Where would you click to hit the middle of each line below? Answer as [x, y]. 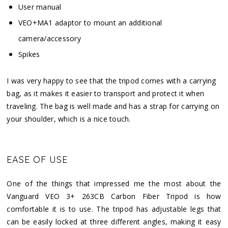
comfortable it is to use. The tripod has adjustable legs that [114, 209]
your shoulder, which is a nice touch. [69, 119]
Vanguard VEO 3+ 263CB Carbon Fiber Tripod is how [114, 196]
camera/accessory [49, 38]
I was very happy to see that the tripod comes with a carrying [111, 80]
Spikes [29, 54]
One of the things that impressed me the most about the [114, 183]
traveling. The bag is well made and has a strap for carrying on [113, 106]
